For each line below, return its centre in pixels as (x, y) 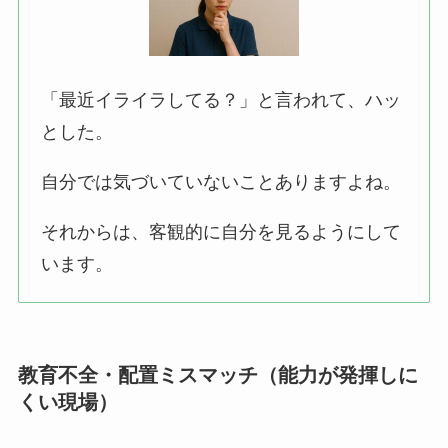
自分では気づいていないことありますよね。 (221, 182)
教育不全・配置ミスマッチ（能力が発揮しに (217, 375)
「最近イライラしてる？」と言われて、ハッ (221, 100)
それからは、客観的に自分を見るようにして (221, 231)
